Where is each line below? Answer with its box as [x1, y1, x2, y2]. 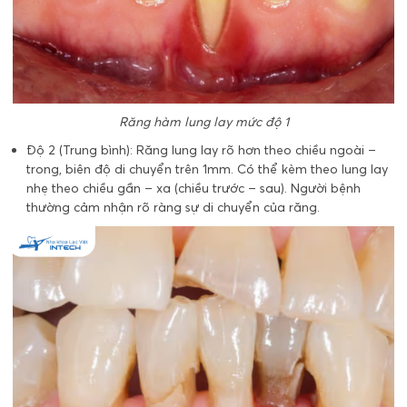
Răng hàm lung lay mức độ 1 [118, 113, 289, 130]
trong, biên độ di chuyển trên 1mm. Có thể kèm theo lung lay [26, 160, 388, 177]
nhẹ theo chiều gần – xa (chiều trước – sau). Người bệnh [26, 179, 361, 196]
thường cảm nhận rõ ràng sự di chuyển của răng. [26, 198, 320, 215]
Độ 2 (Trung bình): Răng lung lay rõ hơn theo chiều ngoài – [26, 141, 376, 158]
